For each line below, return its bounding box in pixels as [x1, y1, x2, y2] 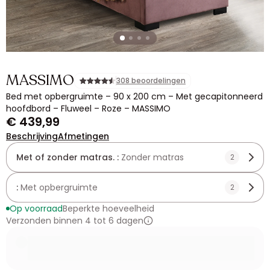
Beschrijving [6, 130, 58, 142]
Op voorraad [10, 202, 63, 215]
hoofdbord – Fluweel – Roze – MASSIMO [6, 102, 171, 115]
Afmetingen [58, 130, 109, 142]
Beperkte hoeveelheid [63, 202, 154, 215]
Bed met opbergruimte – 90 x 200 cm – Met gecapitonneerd [6, 90, 263, 102]
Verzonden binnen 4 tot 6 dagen [6, 215, 143, 227]
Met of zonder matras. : [16, 151, 121, 163]
